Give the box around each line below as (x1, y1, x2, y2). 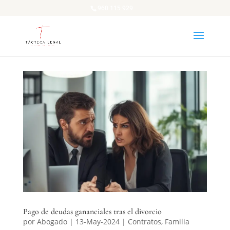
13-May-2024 (75, 217, 120, 227)
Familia (164, 217, 189, 227)
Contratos (127, 217, 161, 227)
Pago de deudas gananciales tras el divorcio (23, 206, 162, 217)
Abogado (36, 217, 67, 227)
